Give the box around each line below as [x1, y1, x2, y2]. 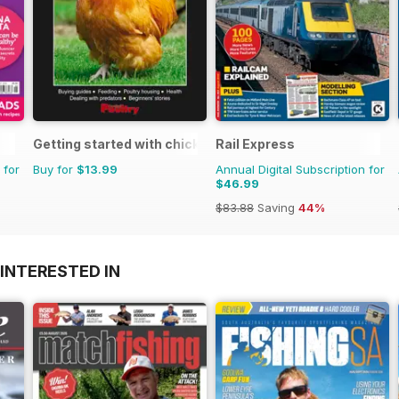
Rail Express [216, 136, 295, 152]
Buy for [33, 162, 77, 177]
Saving [254, 200, 298, 216]
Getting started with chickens [33, 136, 224, 152]
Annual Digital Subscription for [216, 162, 385, 177]
